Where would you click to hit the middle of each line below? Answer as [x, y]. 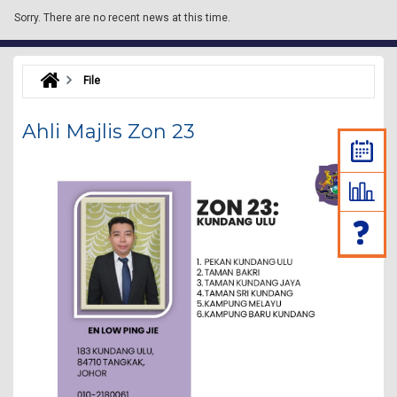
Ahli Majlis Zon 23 [109, 131]
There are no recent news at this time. [137, 17]
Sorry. [27, 17]
